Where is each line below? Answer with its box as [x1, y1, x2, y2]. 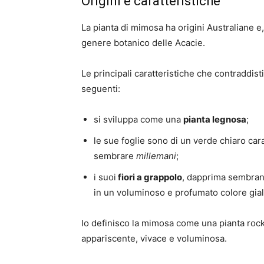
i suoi [94, 171, 116, 183]
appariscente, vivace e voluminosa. [81, 232, 227, 244]
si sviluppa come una [94, 113, 183, 125]
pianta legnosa [183, 113, 246, 125]
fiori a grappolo [116, 171, 182, 183]
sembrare [94, 150, 136, 161]
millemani [136, 150, 176, 161]
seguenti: [81, 82, 120, 94]
